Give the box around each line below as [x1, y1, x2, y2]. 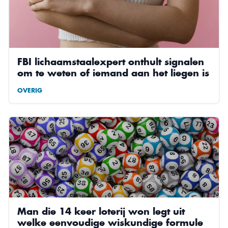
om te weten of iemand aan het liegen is [17, 67, 209, 79]
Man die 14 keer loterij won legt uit [17, 205, 185, 218]
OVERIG [17, 87, 42, 95]
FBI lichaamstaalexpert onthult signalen [17, 55, 204, 68]
